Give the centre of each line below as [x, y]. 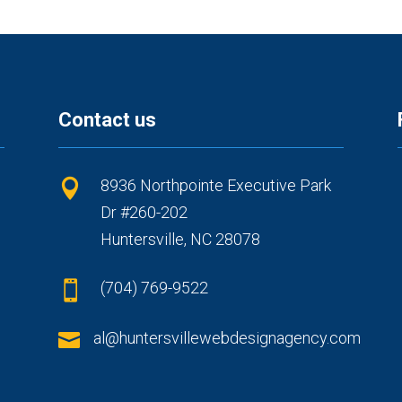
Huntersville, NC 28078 [180, 239]
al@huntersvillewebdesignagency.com [227, 337]
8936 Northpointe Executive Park [215, 185]
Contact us [107, 119]
